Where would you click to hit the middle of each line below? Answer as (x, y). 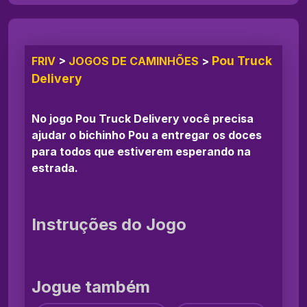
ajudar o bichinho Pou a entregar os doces (147, 135)
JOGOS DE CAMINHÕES (134, 61)
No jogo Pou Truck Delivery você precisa (143, 119)
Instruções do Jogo (109, 225)
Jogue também (91, 287)
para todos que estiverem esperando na (141, 152)
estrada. (55, 168)
